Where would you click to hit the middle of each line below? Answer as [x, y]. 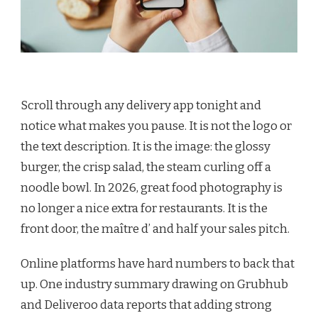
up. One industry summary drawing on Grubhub [154, 285]
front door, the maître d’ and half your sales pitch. [155, 229]
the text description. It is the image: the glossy [146, 147]
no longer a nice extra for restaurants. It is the [144, 209]
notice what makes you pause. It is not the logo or [156, 126]
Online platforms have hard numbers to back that [158, 264]
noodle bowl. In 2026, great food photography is [152, 188]
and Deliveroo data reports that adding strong [146, 305]
